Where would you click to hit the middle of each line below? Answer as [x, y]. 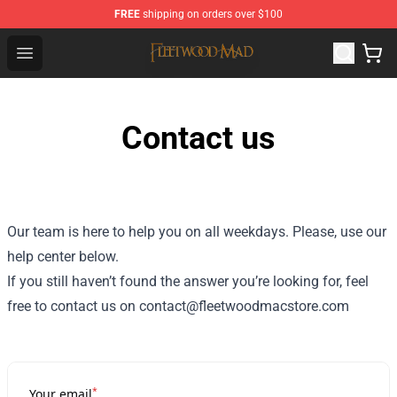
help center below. [63, 257]
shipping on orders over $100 [211, 14]
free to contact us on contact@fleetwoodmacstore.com [178, 306]
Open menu [60, 52]
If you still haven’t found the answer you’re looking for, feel [188, 281]
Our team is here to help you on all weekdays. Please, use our [197, 232]
